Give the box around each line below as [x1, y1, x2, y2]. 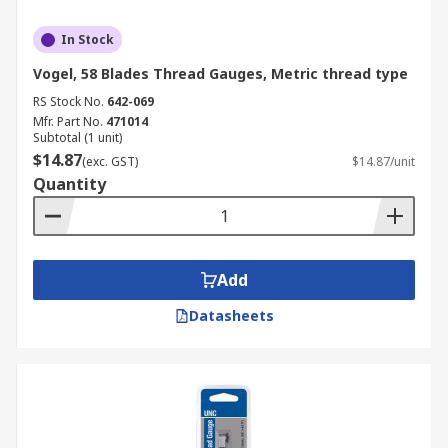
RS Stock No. [33, 93, 104, 110]
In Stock [61, 31, 114, 48]
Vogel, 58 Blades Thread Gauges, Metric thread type [33, 64, 408, 83]
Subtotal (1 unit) [33, 129, 122, 146]
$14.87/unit [352, 153, 415, 170]
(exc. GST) [82, 153, 138, 170]
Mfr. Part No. [33, 113, 103, 130]
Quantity [33, 173, 106, 195]
